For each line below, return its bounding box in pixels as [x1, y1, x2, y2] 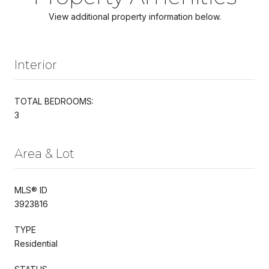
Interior [14, 57, 57, 72]
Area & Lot [14, 146, 74, 161]
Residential [14, 238, 58, 249]
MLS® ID [14, 184, 47, 195]
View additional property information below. [48, 11, 221, 22]
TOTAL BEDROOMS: [14, 95, 94, 106]
